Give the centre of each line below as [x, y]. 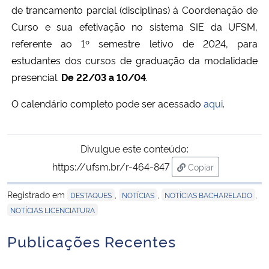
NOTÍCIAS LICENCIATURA [53, 210]
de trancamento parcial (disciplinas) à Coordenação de [134, 9]
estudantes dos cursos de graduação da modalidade [134, 60]
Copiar [201, 166]
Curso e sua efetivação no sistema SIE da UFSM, [134, 26]
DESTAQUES [91, 195]
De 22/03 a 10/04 [104, 77]
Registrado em [37, 194]
